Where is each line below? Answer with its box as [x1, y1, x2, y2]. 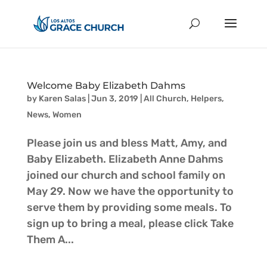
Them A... [26, 233, 74, 246]
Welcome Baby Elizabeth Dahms [26, 80, 185, 91]
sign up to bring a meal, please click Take [26, 217, 234, 230]
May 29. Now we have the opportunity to [26, 185, 234, 198]
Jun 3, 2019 [91, 94, 138, 104]
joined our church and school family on [26, 169, 225, 182]
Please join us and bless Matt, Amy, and [26, 136, 227, 150]
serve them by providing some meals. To [26, 201, 232, 214]
